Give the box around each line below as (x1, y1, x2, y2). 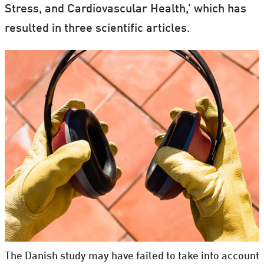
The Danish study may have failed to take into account (4, 250, 259, 262)
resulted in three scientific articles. (4, 22, 190, 35)
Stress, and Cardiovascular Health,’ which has (4, 3, 246, 15)
